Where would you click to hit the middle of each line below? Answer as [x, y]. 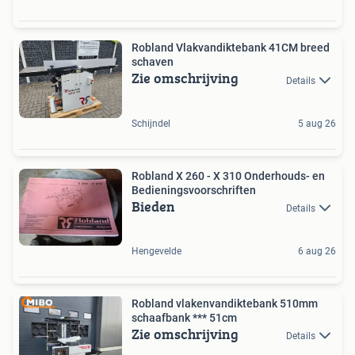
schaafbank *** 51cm [184, 317]
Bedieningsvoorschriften [194, 190]
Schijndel [151, 123]
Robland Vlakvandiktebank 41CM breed [231, 48]
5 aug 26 [317, 123]
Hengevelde [157, 251]
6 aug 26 [317, 251]
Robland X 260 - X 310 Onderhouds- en [228, 176]
